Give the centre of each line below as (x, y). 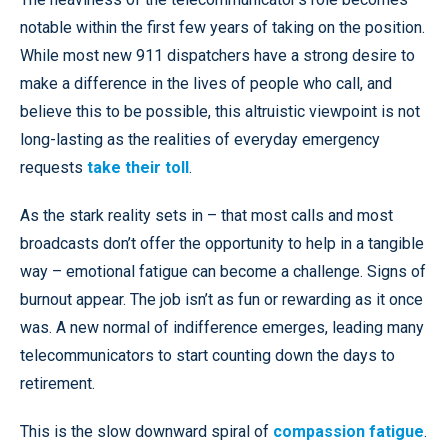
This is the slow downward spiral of (146, 431)
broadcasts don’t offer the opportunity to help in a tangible (222, 243)
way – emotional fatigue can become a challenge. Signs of (223, 271)
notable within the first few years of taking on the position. (222, 27)
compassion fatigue (348, 431)
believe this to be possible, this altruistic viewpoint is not (220, 111)
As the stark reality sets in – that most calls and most (206, 215)
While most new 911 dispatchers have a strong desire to (217, 55)
